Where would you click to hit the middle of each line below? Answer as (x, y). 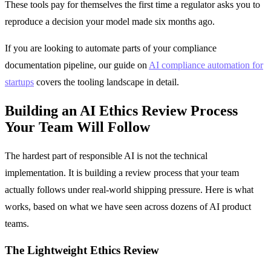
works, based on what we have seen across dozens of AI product (128, 207)
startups (19, 82)
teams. (17, 224)
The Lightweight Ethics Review (82, 250)
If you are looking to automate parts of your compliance (111, 48)
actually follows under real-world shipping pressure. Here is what (129, 190)
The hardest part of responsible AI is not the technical (106, 156)
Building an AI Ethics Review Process (121, 111)
